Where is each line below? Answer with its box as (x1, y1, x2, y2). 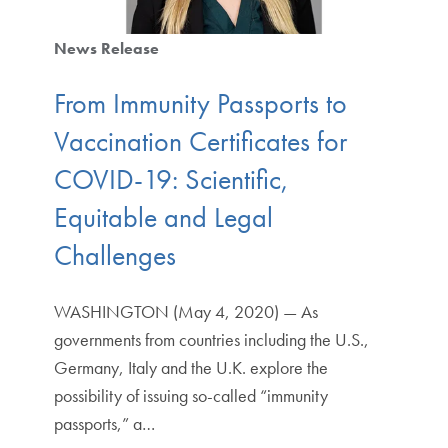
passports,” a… (53, 412, 155, 436)
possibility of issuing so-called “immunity (53, 384, 328, 408)
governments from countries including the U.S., (53, 328, 369, 352)
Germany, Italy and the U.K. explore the (53, 356, 328, 380)
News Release (53, 37, 159, 59)
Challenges (53, 238, 176, 274)
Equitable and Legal (53, 200, 273, 236)
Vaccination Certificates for (53, 124, 347, 160)
